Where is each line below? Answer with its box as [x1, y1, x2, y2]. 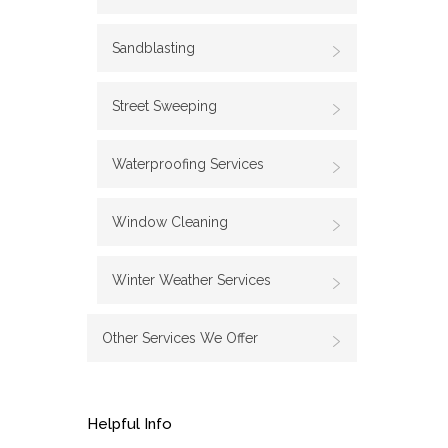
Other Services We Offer [102, 330, 258, 346]
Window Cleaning [112, 214, 228, 230]
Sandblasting [112, 40, 195, 56]
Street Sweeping [112, 98, 217, 114]
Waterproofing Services [112, 156, 264, 172]
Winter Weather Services [112, 272, 271, 288]
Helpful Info [87, 415, 172, 433]
